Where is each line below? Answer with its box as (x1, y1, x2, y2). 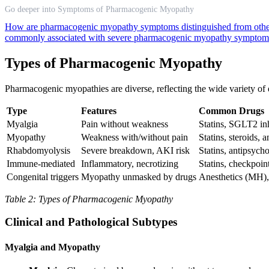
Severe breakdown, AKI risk (81, 145, 190, 156)
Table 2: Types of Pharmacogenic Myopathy (5, 193, 173, 204)
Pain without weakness (81, 118, 168, 129)
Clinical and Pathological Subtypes (5, 216, 177, 229)
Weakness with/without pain (81, 131, 188, 142)
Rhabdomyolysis (7, 145, 70, 156)
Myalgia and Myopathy (5, 241, 100, 252)
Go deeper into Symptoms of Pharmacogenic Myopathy (5, 4, 194, 14)
